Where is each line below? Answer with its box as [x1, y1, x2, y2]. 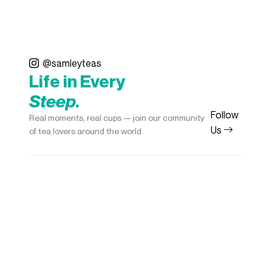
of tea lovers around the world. [29, 126, 143, 136]
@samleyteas [39, 57, 101, 69]
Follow [210, 109, 239, 121]
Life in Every [29, 70, 125, 92]
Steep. [29, 90, 80, 112]
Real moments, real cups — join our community [29, 112, 205, 123]
